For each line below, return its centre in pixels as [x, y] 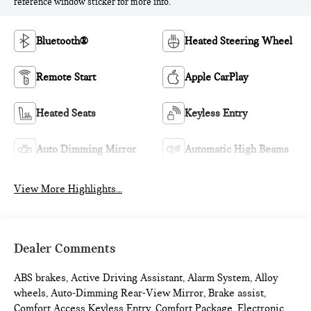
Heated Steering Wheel [238, 41]
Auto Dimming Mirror [86, 150]
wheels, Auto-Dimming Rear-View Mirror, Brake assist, [140, 293]
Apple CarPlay [216, 77]
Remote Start [66, 77]
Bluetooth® [62, 41]
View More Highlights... [68, 189]
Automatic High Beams [237, 150]
